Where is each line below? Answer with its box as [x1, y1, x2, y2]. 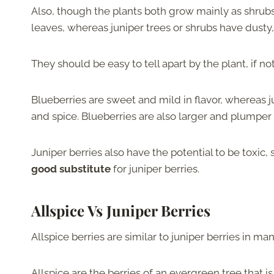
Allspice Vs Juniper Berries [31, 201, 210, 221]
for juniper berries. [111, 163, 199, 176]
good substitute [31, 163, 111, 176]
